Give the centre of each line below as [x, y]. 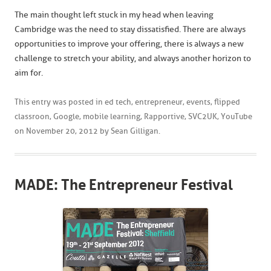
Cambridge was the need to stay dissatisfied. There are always [130, 29]
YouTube [237, 116]
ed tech [118, 102]
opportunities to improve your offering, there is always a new [129, 44]
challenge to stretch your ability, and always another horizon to [133, 58]
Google [66, 116]
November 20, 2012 [62, 131]
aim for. [29, 73]
